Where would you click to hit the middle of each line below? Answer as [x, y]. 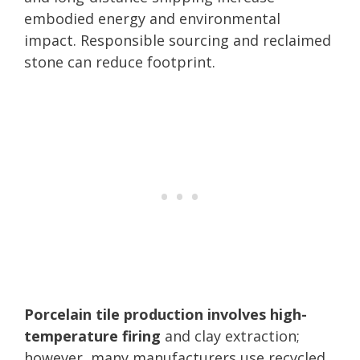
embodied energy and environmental [152, 18]
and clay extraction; [230, 335]
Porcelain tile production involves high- [166, 314]
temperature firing [92, 335]
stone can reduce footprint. [120, 61]
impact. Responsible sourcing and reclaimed [178, 40]
